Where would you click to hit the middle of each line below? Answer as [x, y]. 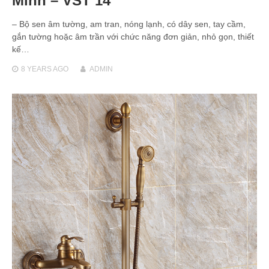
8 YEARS [36, 69]
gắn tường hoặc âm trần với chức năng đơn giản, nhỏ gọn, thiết [133, 36]
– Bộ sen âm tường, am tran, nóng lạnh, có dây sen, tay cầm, [129, 24]
